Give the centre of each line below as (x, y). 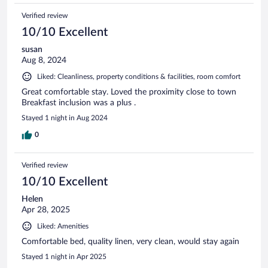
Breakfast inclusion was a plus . (79, 103)
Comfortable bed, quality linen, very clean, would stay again (130, 241)
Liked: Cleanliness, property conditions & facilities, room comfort (139, 76)
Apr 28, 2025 (46, 210)
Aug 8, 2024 (44, 60)
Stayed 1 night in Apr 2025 (64, 256)
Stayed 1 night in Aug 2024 (65, 118)
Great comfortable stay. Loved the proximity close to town (129, 92)
